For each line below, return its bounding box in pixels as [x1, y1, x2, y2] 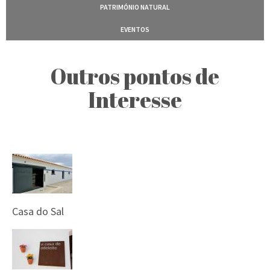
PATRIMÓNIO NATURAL [100, 2, 170, 11]
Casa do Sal [12, 204, 64, 218]
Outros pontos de [51, 61, 219, 90]
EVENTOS [121, 25, 149, 34]
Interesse [88, 85, 182, 114]
